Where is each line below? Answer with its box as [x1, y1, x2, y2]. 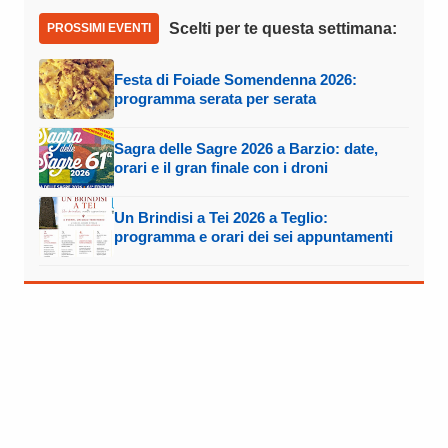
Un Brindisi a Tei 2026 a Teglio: [114, 209, 328, 227]
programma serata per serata [114, 90, 316, 108]
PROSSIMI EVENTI [47, 21, 151, 36]
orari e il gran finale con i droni [114, 159, 328, 177]
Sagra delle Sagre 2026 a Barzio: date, [114, 140, 378, 158]
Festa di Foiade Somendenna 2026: [114, 71, 357, 89]
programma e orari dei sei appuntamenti [114, 228, 393, 246]
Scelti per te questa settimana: [169, 20, 397, 38]
